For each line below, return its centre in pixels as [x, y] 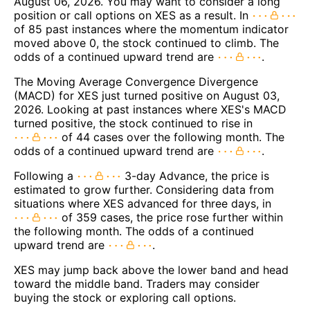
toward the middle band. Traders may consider [137, 284]
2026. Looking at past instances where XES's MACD [150, 110]
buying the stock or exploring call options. [125, 298]
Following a [45, 176]
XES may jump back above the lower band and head [151, 270]
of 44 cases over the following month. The [171, 137]
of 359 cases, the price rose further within [171, 218]
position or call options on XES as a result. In [133, 16]
